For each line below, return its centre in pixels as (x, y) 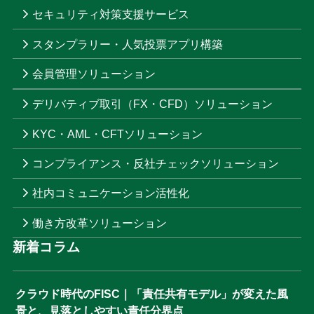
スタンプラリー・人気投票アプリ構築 (128, 44)
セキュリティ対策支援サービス (111, 14)
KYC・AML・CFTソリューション (118, 134)
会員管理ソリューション (94, 73)
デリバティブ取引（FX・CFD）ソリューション (153, 104)
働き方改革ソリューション (100, 223)
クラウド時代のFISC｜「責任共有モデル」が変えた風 (151, 293)
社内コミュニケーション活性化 (111, 193)
